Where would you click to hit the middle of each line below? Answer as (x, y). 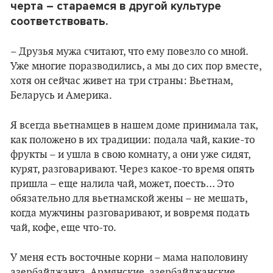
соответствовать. (59, 21)
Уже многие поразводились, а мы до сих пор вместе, (136, 66)
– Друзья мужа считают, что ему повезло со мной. (129, 52)
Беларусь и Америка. (61, 96)
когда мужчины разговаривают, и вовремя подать (130, 213)
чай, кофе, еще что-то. (63, 228)
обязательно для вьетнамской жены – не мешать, (129, 199)
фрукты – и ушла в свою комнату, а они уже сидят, (130, 155)
